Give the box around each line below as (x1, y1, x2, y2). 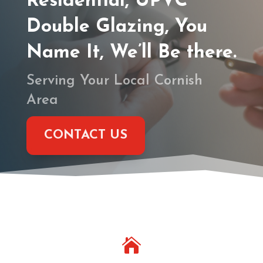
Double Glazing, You (26, 17, 207, 36)
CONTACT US (43, 129, 127, 143)
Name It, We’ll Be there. (26, 43, 237, 62)
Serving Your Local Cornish (26, 73, 203, 88)
